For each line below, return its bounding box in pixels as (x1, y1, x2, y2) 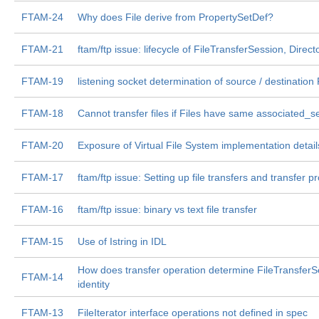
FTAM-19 (21, 75, 63, 87)
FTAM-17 (21, 172, 63, 183)
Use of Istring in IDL (78, 236, 167, 247)
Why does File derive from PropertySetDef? (78, 11, 273, 23)
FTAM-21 (21, 43, 63, 55)
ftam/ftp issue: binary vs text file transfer (78, 204, 257, 215)
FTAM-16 (21, 204, 63, 215)
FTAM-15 (21, 236, 63, 247)
